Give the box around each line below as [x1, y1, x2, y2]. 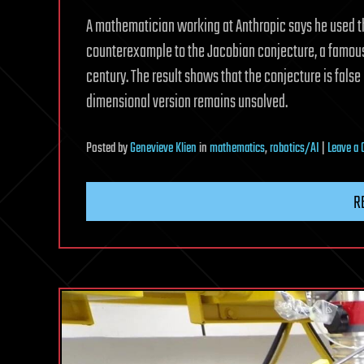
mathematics [210, 137, 265, 159]
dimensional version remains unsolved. [86, 88, 288, 116]
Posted [86, 137, 118, 159]
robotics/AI [270, 137, 319, 159]
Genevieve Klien [130, 137, 197, 159]
